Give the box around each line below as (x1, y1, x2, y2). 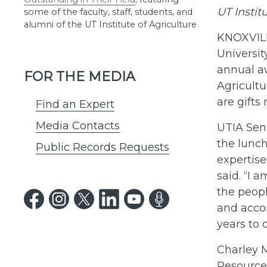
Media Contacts (36, 119, 120, 132)
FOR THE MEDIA (24, 69, 135, 85)
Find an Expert (36, 98, 114, 111)
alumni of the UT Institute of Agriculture (24, 19, 197, 30)
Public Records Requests (36, 141, 169, 154)
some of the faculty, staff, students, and (24, 7, 193, 17)
